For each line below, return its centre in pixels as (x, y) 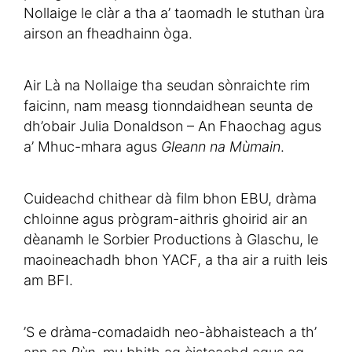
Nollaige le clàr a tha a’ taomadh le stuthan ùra (174, 13)
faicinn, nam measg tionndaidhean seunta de (168, 106)
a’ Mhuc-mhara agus (92, 147)
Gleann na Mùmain (221, 147)
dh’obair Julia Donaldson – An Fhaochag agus (172, 126)
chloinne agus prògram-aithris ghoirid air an (165, 219)
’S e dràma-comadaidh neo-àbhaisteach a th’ (170, 332)
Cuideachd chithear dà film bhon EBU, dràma (170, 199)
